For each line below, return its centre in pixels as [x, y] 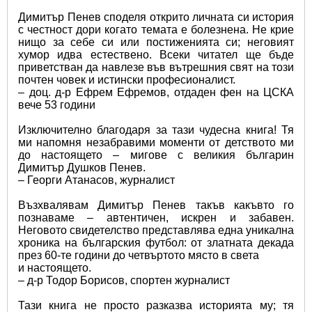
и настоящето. [55, 267]
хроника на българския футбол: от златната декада [156, 242]
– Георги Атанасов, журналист [96, 180]
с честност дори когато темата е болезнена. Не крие [156, 29]
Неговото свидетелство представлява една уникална [156, 230]
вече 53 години [57, 104]
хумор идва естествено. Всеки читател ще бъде [156, 54]
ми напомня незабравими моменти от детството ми [156, 142]
